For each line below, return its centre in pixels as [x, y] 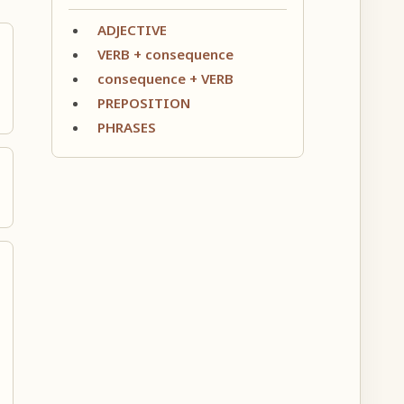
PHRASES [126, 127]
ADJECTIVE [132, 29]
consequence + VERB [165, 78]
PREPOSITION [143, 102]
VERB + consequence [165, 54]
